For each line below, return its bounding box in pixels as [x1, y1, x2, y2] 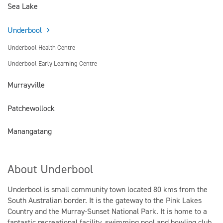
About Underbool [7, 161, 94, 178]
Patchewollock [7, 103, 55, 113]
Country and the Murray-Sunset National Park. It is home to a [7, 206, 207, 217]
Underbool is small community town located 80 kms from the [7, 184, 208, 195]
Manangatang [7, 125, 52, 136]
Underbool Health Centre [7, 43, 75, 52]
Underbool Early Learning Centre [7, 59, 97, 68]
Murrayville [7, 80, 45, 91]
